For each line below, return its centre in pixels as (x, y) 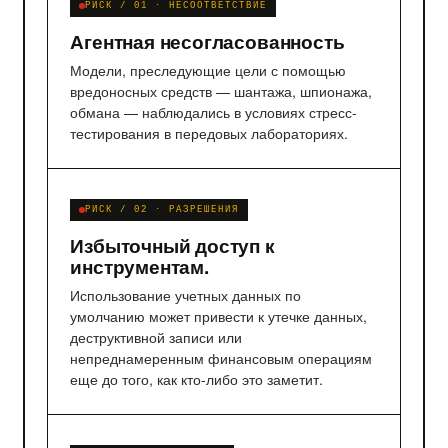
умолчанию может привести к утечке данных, (219, 315)
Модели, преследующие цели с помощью (208, 69)
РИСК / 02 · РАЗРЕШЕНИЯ (162, 209)
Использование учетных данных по (186, 294)
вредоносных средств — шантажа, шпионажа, (221, 90)
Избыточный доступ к (172, 245)
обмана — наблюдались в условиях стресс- (214, 111)
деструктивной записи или (156, 336)
